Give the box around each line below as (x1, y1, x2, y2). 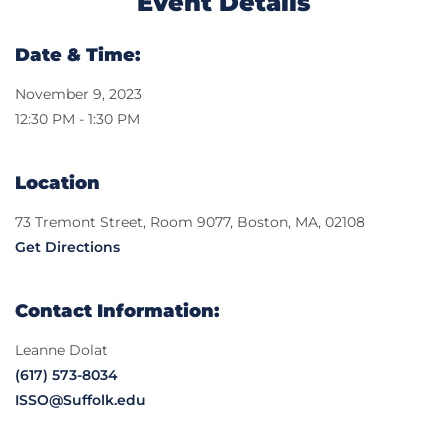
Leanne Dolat (15, 340, 108, 359)
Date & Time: (15, 43, 140, 66)
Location (15, 171, 100, 194)
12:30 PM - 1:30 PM (15, 109, 140, 128)
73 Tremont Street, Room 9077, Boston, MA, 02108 (15, 212, 365, 231)
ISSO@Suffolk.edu (15, 390, 146, 409)
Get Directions (15, 237, 120, 256)
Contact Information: (15, 299, 219, 322)
